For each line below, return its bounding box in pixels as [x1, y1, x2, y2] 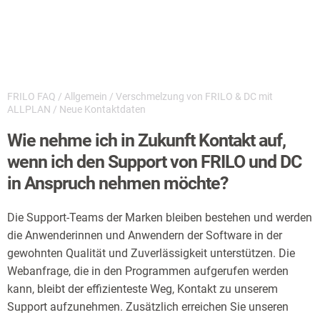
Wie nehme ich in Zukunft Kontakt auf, [7, 130, 286, 151]
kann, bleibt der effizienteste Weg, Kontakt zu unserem [7, 282, 278, 296]
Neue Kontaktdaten [59, 104, 146, 116]
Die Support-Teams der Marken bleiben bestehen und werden [7, 211, 312, 225]
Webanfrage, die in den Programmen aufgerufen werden [7, 264, 289, 279]
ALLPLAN [7, 104, 51, 116]
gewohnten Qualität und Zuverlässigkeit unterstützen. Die [7, 246, 295, 261]
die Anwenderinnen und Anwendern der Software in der [7, 229, 282, 243]
